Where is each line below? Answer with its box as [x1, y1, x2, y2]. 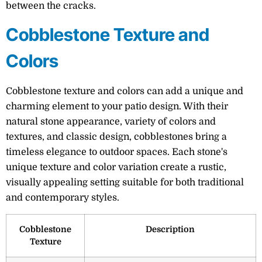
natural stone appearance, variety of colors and [6, 116, 216, 127]
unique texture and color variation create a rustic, [6, 162, 226, 173]
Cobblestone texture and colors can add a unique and [6, 86, 243, 97]
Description [146, 224, 195, 234]
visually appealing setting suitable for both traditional [6, 177, 244, 188]
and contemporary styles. [6, 192, 119, 204]
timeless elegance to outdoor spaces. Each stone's [6, 147, 227, 158]
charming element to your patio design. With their [6, 101, 228, 112]
